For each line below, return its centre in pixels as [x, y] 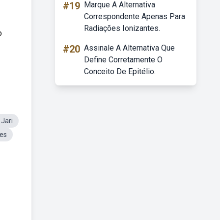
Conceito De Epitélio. [120, 71]
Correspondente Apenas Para [135, 16]
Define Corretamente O [123, 60]
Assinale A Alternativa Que [129, 48]
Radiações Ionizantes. [122, 28]
